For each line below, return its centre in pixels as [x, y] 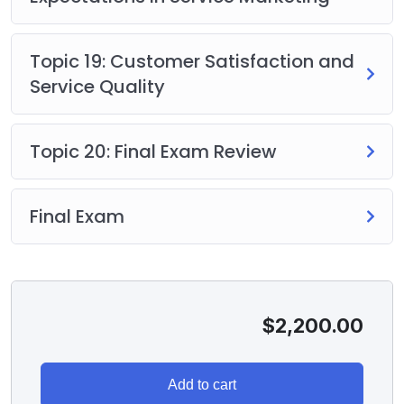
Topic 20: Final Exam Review [153, 151]
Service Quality [97, 86]
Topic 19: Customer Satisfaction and [192, 61]
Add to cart [202, 384]
